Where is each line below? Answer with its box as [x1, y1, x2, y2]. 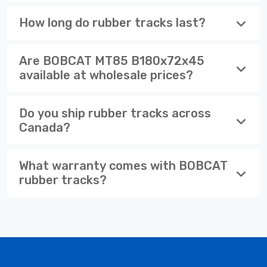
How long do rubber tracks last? [19, 15, 206, 30]
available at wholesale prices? [19, 67, 193, 82]
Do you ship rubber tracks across [19, 105, 211, 120]
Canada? [19, 120, 70, 135]
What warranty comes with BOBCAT [19, 158, 228, 173]
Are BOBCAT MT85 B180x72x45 [19, 53, 204, 68]
